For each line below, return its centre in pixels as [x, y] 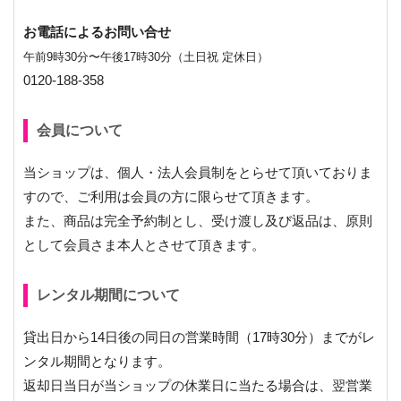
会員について [80, 131]
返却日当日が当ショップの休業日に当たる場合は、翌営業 [198, 386]
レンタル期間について [108, 295]
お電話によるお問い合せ [97, 32]
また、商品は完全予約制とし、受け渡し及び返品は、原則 [198, 221]
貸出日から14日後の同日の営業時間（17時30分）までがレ [199, 337]
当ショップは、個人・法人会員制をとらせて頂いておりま [198, 173]
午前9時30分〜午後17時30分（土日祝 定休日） [146, 57]
